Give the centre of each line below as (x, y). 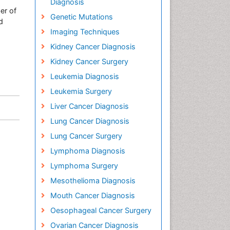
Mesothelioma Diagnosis (93, 180)
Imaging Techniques (85, 32)
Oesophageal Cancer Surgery (101, 210)
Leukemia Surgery (81, 91)
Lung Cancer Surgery (86, 136)
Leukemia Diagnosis (84, 76)
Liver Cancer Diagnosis (89, 106)
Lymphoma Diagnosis (88, 151)
